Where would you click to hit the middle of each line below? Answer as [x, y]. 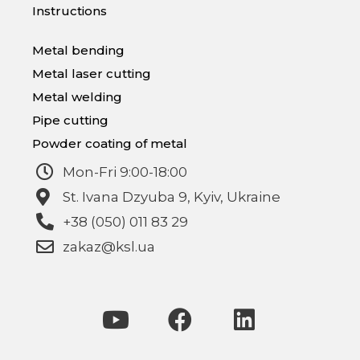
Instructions [70, 10]
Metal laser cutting [92, 73]
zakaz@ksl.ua [108, 246]
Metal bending [78, 50]
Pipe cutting [70, 120]
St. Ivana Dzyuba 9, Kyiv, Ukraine [171, 196]
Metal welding [77, 96]
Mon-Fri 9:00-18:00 [125, 172]
